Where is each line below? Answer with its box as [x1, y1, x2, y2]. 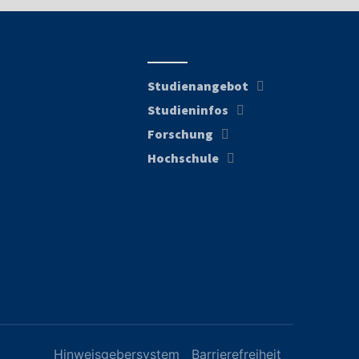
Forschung [147, 126, 214, 142]
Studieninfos [147, 102, 229, 118]
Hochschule [147, 150, 220, 166]
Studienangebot [147, 78, 249, 94]
